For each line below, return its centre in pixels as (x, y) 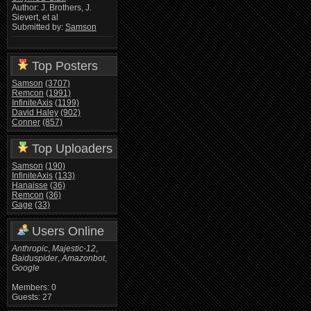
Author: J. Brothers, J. (51, 8)
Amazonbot (83, 258)
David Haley (35, 112)
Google (25, 268)
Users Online (66, 231)
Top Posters (63, 66)
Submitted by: (38, 27)
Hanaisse (30, 185)
